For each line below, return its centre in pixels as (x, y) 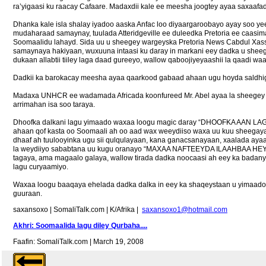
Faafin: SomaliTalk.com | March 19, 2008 (78, 241)
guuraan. (28, 193)
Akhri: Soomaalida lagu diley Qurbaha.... (80, 225)
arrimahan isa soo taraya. (54, 104)
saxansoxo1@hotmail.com (185, 209)
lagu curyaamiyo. (41, 167)
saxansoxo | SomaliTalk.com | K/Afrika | (77, 209)
